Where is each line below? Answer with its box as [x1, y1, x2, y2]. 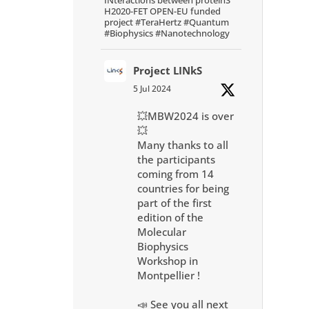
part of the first [137, 195, 212, 210]
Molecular [137, 224, 186, 239]
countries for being [137, 181, 229, 195]
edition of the [137, 210, 203, 224]
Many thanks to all [137, 137, 228, 152]
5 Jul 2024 [132, 82, 171, 94]
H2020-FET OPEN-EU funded [103, 4, 221, 17]
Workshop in [137, 253, 198, 268]
